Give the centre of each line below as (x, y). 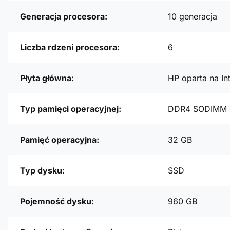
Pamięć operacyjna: (60, 140)
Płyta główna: (47, 78)
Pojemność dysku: (57, 202)
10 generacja (193, 17)
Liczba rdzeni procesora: (70, 47)
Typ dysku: (42, 171)
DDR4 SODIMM (197, 109)
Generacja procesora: (64, 17)
